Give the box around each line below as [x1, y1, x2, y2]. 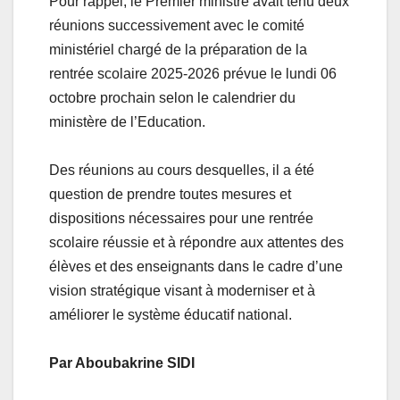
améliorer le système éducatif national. [49, 306, 292, 322]
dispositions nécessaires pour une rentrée [49, 210, 313, 226]
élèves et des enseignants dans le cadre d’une [49, 258, 343, 274]
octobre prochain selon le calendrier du [49, 89, 296, 105]
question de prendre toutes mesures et [49, 186, 291, 202]
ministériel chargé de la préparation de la [49, 41, 307, 57]
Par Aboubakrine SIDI [49, 354, 195, 371]
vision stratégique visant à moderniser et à [49, 282, 315, 298]
